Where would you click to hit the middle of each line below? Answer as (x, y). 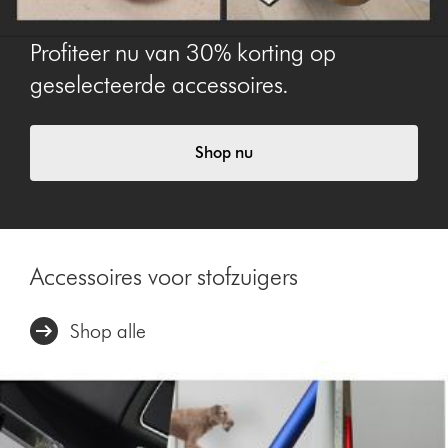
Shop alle (108, 330)
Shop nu (224, 152)
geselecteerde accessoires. (160, 84)
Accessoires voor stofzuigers (164, 276)
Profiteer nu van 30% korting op (183, 52)
